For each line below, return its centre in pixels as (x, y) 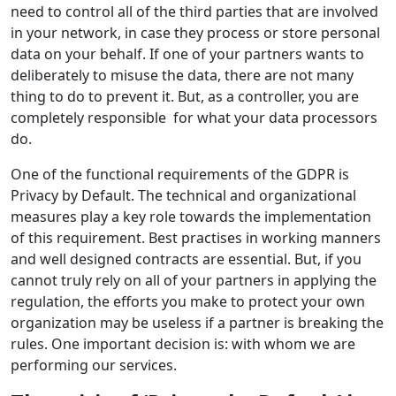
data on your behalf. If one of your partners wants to (187, 54)
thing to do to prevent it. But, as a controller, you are (185, 97)
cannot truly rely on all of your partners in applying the (194, 281)
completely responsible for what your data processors (194, 118)
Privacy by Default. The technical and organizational (183, 196)
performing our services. (94, 366)
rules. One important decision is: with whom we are (183, 344)
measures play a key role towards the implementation (191, 217)
